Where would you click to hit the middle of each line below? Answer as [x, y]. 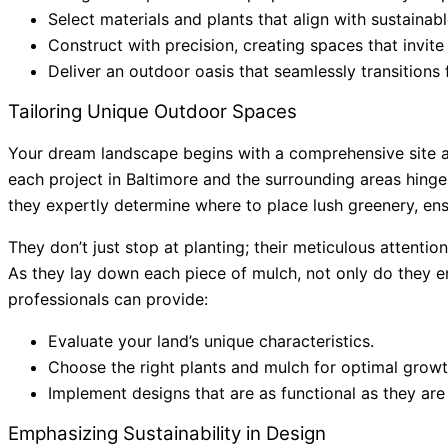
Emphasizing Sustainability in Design [167, 433]
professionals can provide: [108, 299]
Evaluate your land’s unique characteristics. [211, 341]
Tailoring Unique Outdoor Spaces [152, 111]
